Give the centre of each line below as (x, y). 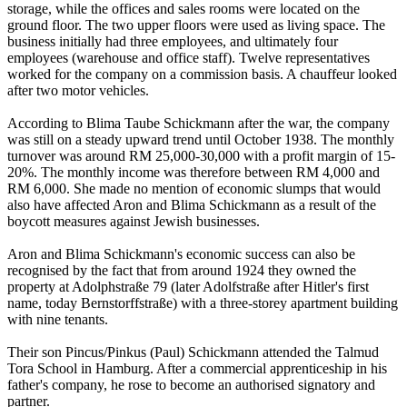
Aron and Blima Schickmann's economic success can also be (181, 254)
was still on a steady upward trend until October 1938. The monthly (201, 140)
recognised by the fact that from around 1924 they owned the (182, 271)
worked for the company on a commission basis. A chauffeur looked (202, 74)
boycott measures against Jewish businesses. (134, 222)
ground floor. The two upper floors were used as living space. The (196, 25)
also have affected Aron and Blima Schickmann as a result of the (192, 205)
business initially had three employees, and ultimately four (173, 42)
